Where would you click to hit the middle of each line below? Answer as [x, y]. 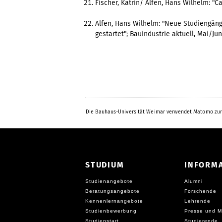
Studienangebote [109, 181]
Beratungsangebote [112, 191]
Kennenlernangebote [114, 201]
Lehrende [197, 201]
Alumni [194, 181]
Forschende [200, 191]
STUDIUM [105, 165]
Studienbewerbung [111, 211]
